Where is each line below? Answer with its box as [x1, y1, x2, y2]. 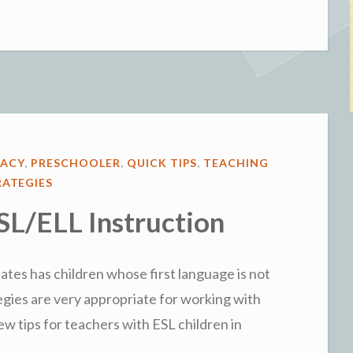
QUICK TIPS [126, 155, 198, 169]
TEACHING [203, 155, 269, 169]
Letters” [64, 39, 117, 63]
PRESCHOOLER [30, 155, 121, 169]
